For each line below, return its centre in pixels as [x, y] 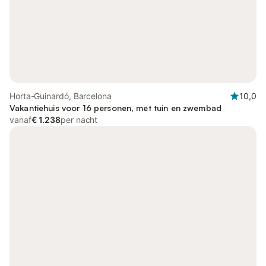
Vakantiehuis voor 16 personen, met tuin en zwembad [115, 108]
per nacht [79, 120]
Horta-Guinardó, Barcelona [61, 96]
